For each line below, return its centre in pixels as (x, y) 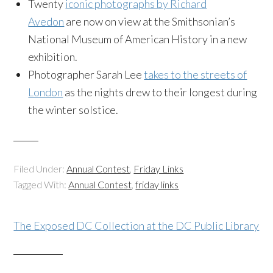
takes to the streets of (196, 74)
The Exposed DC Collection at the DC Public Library (136, 225)
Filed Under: (40, 168)
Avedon (46, 21)
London (46, 92)
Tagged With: (41, 184)
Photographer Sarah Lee (86, 74)
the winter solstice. (73, 110)
